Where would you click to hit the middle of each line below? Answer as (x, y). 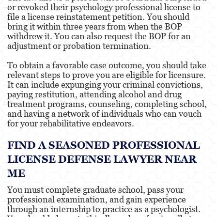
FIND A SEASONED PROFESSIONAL (103, 145)
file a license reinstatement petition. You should (98, 16)
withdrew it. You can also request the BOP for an (99, 36)
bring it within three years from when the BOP (95, 26)
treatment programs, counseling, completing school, (107, 104)
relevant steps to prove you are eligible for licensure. (107, 75)
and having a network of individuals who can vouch (104, 113)
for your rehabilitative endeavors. (71, 123)
